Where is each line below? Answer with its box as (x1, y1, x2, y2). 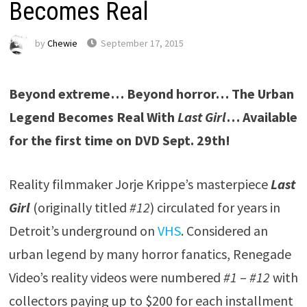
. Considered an (180, 222, 268, 239)
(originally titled (29, 199, 130, 216)
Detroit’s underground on (8, 222, 158, 239)
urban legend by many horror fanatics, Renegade (8, 245, 291, 262)
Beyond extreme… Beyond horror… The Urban (8, 85, 294, 102)
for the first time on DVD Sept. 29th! (8, 132, 230, 149)
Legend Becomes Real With (8, 108, 177, 125)
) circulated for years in (149, 199, 280, 216)
